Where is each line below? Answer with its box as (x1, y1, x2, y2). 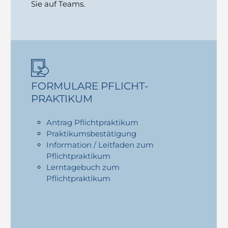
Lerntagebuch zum (46, 162, 120, 172)
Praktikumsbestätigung (46, 128, 137, 138)
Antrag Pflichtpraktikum (46, 117, 139, 127)
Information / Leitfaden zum (46, 139, 154, 150)
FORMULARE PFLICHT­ (31, 79, 149, 92)
